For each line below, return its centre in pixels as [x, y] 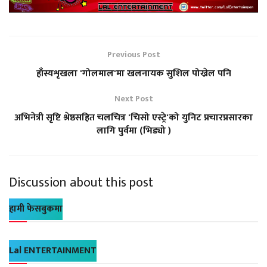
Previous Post [133, 55]
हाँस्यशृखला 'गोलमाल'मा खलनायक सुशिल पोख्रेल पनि [133, 74]
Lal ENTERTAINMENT [53, 250]
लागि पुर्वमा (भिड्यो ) [133, 131]
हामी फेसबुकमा [36, 209]
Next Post [133, 99]
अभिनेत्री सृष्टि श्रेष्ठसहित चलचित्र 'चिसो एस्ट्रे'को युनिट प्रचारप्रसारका [133, 118]
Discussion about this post [81, 183]
